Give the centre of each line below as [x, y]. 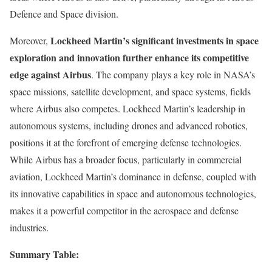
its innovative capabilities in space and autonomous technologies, [133, 193]
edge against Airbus [50, 74]
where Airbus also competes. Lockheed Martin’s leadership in [127, 108]
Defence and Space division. [64, 13]
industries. [29, 227]
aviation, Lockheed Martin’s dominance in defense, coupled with [133, 176]
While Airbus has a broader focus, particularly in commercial [126, 159]
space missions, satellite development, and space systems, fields [130, 91]
